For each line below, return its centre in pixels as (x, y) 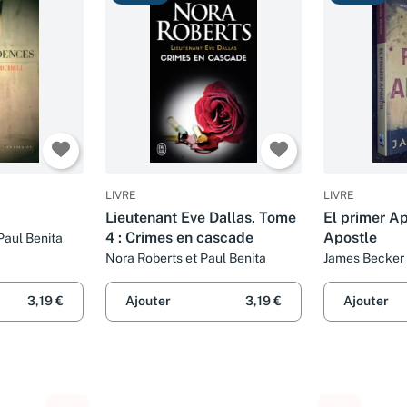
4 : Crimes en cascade (179, 238)
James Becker (364, 258)
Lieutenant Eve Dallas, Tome (201, 218)
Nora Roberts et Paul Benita (186, 258)
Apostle (350, 238)
